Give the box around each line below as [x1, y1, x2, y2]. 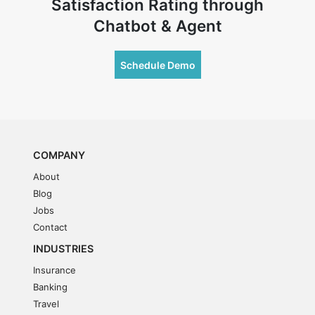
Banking [33, 281, 67, 293]
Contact [33, 221, 67, 233]
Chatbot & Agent [93, 16, 222, 36]
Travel [33, 298, 59, 310]
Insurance [33, 264, 76, 276]
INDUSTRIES [33, 243, 94, 255]
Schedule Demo [120, 58, 195, 71]
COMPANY [33, 149, 85, 162]
